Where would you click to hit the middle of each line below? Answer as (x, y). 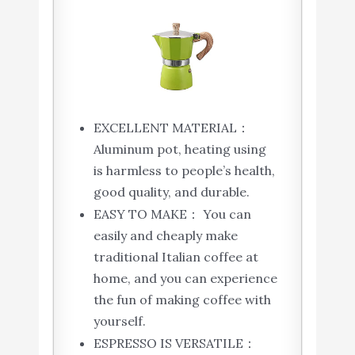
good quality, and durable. (171, 191)
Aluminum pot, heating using (179, 149)
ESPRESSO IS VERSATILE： (174, 343)
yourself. (119, 321)
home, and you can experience (185, 278)
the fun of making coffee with (182, 299)
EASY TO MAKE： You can (172, 214)
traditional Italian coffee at (176, 256)
